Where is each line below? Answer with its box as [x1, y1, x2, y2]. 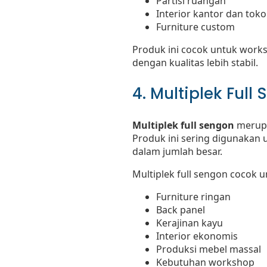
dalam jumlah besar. [132, 145, 222, 159]
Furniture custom [156, 20, 235, 34]
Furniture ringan [156, 190, 231, 204]
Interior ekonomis [156, 229, 238, 243]
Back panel [156, 203, 205, 217]
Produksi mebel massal [156, 243, 261, 256]
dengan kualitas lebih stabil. [132, 56, 258, 70]
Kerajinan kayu [156, 216, 223, 230]
